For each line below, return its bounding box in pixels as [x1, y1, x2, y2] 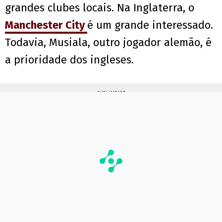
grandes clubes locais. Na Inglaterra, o [5, 1, 194, 15]
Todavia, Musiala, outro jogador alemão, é [5, 36, 212, 50]
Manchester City [5, 18, 87, 32]
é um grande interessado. [87, 18, 213, 32]
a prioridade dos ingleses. [5, 53, 134, 67]
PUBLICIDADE [97, 90, 125, 97]
